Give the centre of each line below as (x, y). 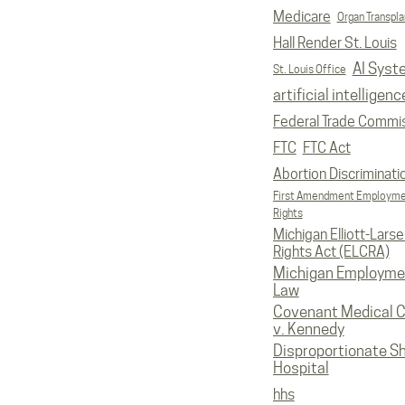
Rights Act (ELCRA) (331, 252)
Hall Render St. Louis (334, 43)
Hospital (301, 368)
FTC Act (326, 148)
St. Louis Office (309, 69)
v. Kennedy (308, 329)
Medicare (301, 17)
